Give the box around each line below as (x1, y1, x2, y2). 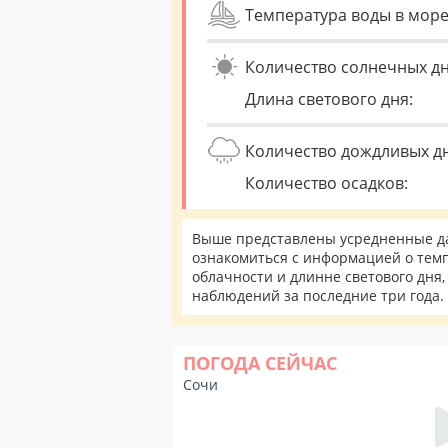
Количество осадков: (245, 172, 408, 194)
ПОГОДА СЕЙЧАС (183, 351, 337, 375)
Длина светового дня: (245, 88, 413, 110)
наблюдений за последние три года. (192, 286, 444, 305)
